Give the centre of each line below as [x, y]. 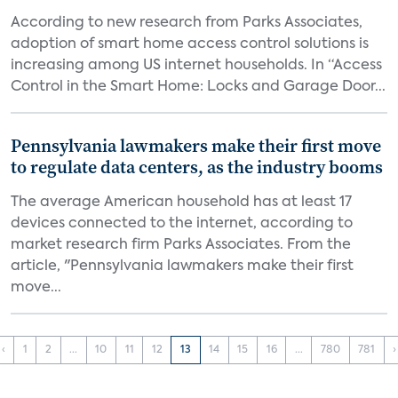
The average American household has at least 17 [181, 203]
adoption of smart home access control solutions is [190, 44]
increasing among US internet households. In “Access [196, 66]
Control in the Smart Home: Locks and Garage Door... [198, 87]
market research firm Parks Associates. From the [181, 245]
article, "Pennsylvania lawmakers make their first [182, 267]
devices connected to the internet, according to [182, 224]
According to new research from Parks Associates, [187, 23]
